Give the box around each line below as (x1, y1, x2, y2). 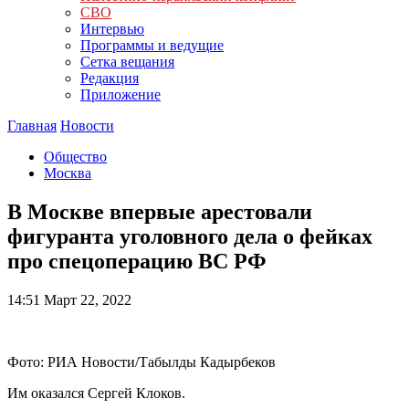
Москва (44, 165, 91, 181)
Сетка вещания (80, 54, 174, 69)
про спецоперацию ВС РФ (7, 248, 267, 273)
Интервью (80, 21, 144, 37)
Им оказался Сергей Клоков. (7, 384, 185, 401)
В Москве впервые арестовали (7, 199, 312, 224)
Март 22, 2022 (40, 291, 131, 308)
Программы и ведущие (80, 37, 224, 53)
